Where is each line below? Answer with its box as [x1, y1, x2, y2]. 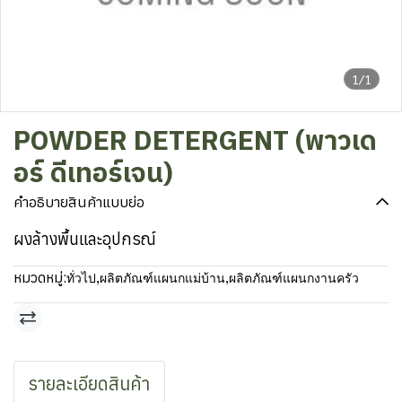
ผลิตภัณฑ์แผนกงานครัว [229, 270, 359, 286]
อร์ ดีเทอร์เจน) [13, 153, 173, 197]
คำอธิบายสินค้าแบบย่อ [13, 193, 144, 211]
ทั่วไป [66, 270, 96, 286]
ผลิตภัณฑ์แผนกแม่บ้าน [100, 270, 225, 286]
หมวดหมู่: [13, 268, 66, 286]
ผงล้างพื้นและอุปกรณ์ [13, 229, 156, 249]
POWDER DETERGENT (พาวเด [13, 120, 377, 164]
